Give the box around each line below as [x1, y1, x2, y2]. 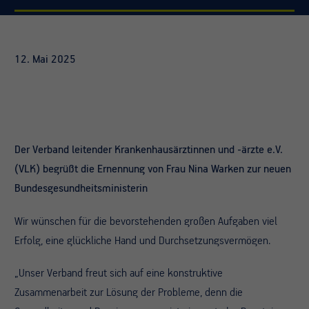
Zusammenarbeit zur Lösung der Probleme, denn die [14, 286, 243, 299]
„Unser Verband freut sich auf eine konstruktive [14, 267, 223, 280]
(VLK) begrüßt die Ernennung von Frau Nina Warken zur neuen [14, 162, 291, 175]
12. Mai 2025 [14, 53, 76, 66]
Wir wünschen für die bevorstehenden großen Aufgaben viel [14, 215, 277, 228]
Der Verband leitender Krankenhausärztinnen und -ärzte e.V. [14, 143, 283, 156]
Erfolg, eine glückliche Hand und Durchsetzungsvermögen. [14, 234, 270, 247]
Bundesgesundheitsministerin [14, 181, 148, 195]
